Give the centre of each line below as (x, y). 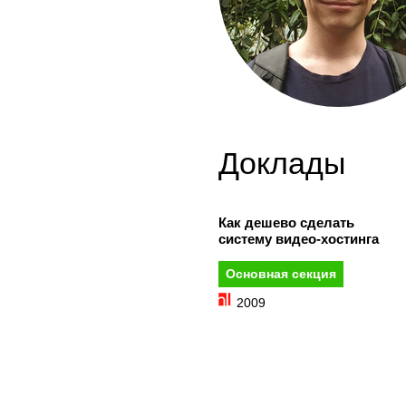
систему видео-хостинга (299, 239)
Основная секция (281, 274)
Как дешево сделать (286, 222)
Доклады (282, 163)
